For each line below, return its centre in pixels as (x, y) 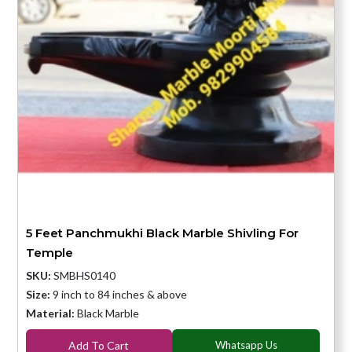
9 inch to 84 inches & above (119, 295)
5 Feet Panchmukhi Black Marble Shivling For (162, 233)
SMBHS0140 (83, 276)
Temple (49, 253)
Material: (51, 313)
